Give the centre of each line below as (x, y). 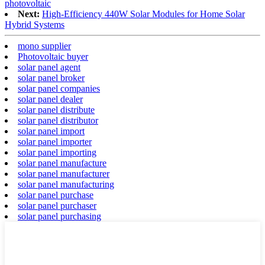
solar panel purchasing (59, 216)
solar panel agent (49, 67)
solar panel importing (57, 153)
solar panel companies (59, 89)
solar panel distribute (56, 110)
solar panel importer (55, 142)
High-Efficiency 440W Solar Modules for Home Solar (143, 14)
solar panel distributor (58, 121)
